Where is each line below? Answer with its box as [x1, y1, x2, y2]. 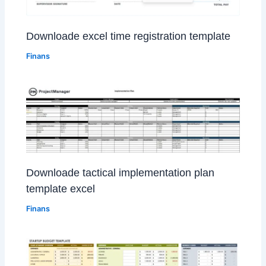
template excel [26, 182, 96, 195]
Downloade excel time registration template [26, 30, 231, 43]
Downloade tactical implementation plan [26, 166, 215, 179]
